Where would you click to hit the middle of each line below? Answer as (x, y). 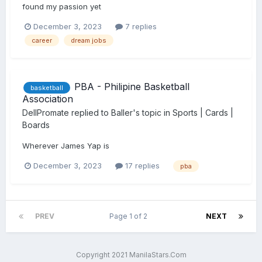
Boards (36, 125)
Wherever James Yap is (66, 145)
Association (48, 99)
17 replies (141, 166)
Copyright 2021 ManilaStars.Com (131, 255)
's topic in (153, 112)
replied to (90, 112)
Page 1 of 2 (130, 216)
